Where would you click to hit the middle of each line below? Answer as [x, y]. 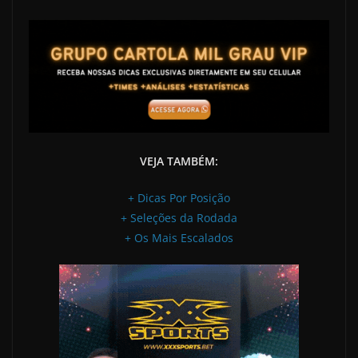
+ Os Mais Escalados [179, 238]
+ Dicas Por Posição [179, 198]
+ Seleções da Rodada [179, 218]
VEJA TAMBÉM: [179, 161]
